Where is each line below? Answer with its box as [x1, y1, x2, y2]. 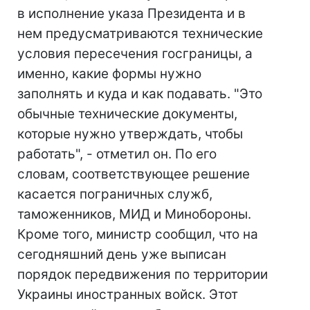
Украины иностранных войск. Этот [17, 286, 238, 302]
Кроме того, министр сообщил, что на [17, 226, 258, 242]
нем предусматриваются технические [17, 26, 263, 42]
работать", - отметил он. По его [17, 146, 217, 162]
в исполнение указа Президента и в [17, 6, 246, 21]
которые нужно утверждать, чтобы [17, 126, 243, 142]
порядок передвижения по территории [17, 266, 268, 282]
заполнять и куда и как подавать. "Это [17, 86, 262, 102]
